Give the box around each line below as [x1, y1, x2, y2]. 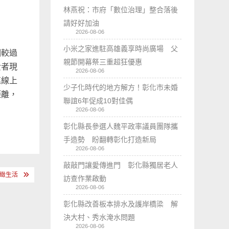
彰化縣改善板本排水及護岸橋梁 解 [63, 199, 178, 208]
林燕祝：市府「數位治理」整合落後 [63, 5, 178, 14]
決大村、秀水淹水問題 [63, 213, 135, 221]
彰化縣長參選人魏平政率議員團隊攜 [63, 122, 178, 130]
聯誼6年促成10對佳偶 [63, 96, 133, 105]
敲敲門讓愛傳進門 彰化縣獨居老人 [63, 161, 178, 169]
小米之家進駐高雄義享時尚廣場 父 [63, 44, 178, 53]
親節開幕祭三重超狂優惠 [63, 57, 143, 66]
